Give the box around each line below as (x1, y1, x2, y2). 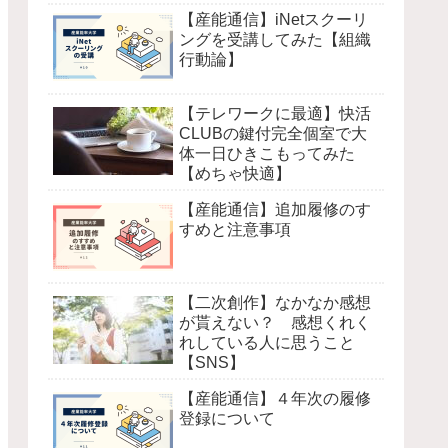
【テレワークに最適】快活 (179, 104, 371, 122)
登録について (179, 409, 275, 427)
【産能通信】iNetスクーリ (179, 11, 368, 29)
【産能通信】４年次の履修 (179, 389, 371, 407)
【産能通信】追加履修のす (179, 200, 371, 218)
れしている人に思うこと (179, 333, 355, 351)
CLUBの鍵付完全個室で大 (179, 124, 367, 142)
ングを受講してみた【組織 (179, 31, 371, 49)
